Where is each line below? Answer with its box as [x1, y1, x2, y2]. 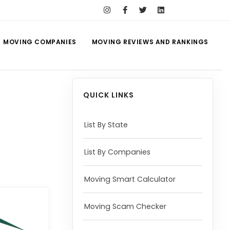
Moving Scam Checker [84, 201, 166, 212]
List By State [84, 120, 128, 130]
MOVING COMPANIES [3, 37, 76, 46]
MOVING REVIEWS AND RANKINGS [91, 37, 208, 46]
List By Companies [84, 147, 150, 157]
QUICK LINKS [83, 90, 134, 100]
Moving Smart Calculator [84, 174, 176, 184]
